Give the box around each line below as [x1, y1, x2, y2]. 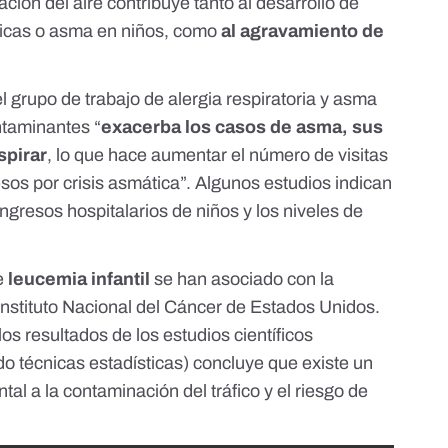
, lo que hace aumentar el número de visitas [47, 145, 389, 166]
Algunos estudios [195, 173, 332, 194]
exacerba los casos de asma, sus [101, 117, 384, 138]
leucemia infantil [4, 269, 151, 290]
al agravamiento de [217, 21, 385, 42]
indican [331, 173, 393, 194]
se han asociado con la [150, 269, 335, 290]
